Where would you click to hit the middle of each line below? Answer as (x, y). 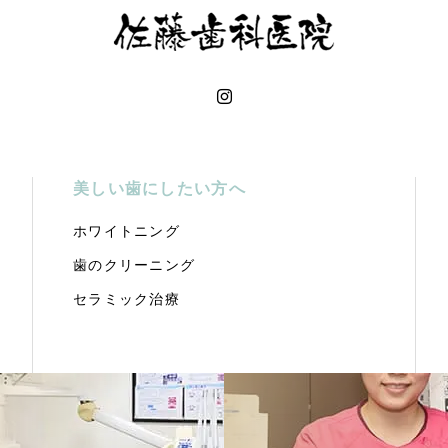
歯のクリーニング (134, 265)
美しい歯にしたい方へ (159, 189)
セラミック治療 (126, 299)
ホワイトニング (126, 231)
